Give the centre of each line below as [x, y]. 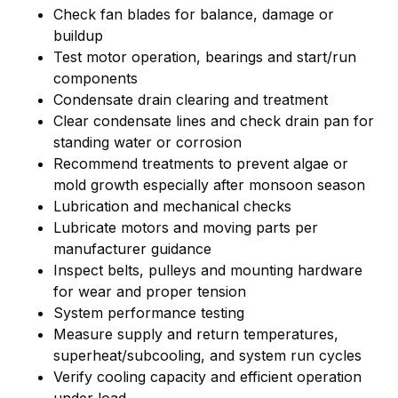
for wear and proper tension [150, 291]
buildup [78, 35]
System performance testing [149, 312]
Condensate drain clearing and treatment [191, 99]
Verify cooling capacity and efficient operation [207, 376]
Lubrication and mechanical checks [172, 206]
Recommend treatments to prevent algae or [201, 163]
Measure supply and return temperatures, [196, 334]
